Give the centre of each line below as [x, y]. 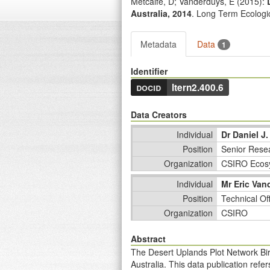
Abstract [148, 239]
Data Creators [159, 115]
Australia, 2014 [161, 13]
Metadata [159, 44]
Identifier [149, 71]
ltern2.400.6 [198, 87]
